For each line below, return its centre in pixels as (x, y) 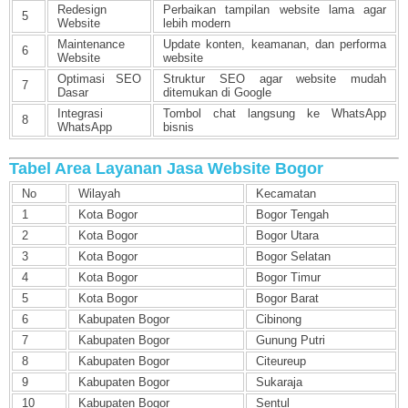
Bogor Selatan (293, 257)
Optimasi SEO (99, 79)
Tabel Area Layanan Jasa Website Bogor (166, 169)
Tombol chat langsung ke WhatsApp (275, 114)
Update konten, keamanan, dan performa (275, 45)
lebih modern (197, 24)
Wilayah (99, 194)
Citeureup (281, 362)
